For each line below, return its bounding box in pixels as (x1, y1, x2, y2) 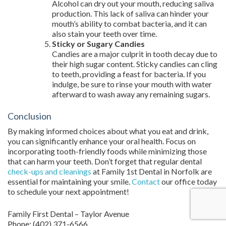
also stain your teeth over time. (52, 29, 157, 38)
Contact (132, 177, 161, 186)
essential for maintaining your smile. (8, 177, 132, 186)
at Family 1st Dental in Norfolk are (91, 166, 212, 176)
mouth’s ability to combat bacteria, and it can (52, 19, 207, 28)
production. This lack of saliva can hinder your (52, 9, 209, 18)
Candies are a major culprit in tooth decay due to (52, 49, 217, 59)
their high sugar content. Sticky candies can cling (52, 59, 217, 69)
